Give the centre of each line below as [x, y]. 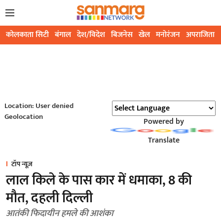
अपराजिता [200, 35]
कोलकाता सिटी [27, 35]
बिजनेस [122, 35]
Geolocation [23, 117]
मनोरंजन [168, 35]
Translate [164, 141]
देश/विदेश [91, 35]
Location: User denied [39, 106]
